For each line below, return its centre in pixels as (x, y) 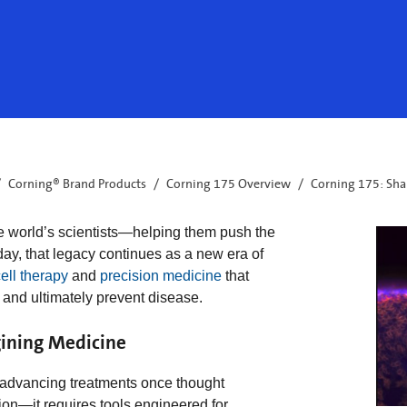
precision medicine (161, 276)
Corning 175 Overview (228, 185)
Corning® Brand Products (77, 185)
